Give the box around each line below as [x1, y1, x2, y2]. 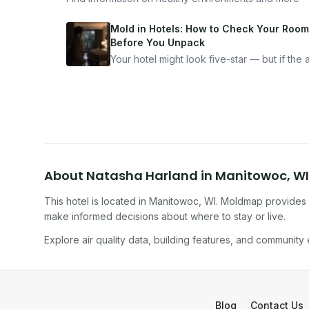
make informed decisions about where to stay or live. [44, 210, 286, 222]
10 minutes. [110, 94, 159, 106]
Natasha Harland [86, 167, 198, 184]
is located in [89, 195, 149, 207]
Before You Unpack [110, 37, 205, 48]
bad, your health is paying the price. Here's [110, 67, 308, 79]
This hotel [44, 195, 89, 207]
